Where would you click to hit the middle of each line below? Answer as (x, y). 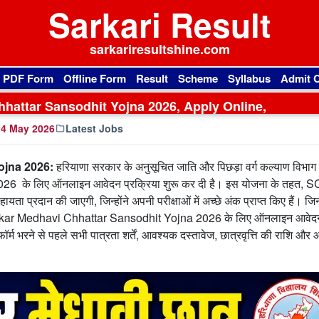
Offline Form (95, 78)
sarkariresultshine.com (159, 49)
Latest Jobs (94, 128)
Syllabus (249, 78)
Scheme (198, 78)
